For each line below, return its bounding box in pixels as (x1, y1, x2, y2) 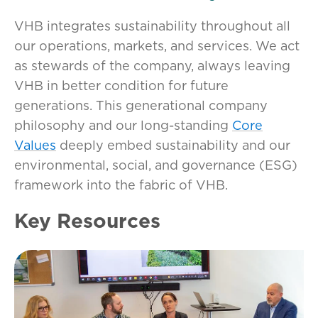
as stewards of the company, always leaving (14, 57, 290, 75)
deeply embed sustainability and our (56, 136, 290, 154)
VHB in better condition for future (14, 77, 229, 94)
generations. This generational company (14, 97, 268, 114)
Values (14, 136, 56, 154)
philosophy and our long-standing (14, 116, 232, 134)
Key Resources (14, 207, 160, 234)
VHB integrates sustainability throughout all (14, 17, 290, 35)
